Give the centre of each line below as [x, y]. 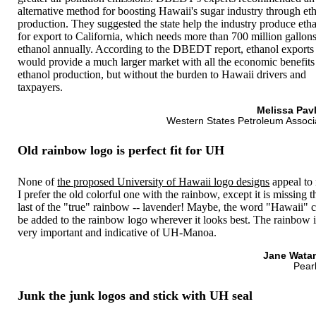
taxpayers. [41, 87]
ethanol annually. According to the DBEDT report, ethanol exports [166, 49]
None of [38, 181]
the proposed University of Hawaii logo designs [164, 181]
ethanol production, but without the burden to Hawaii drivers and [162, 74]
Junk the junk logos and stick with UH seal [135, 296]
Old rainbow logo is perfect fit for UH [121, 151]
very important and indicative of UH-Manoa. [117, 232]
